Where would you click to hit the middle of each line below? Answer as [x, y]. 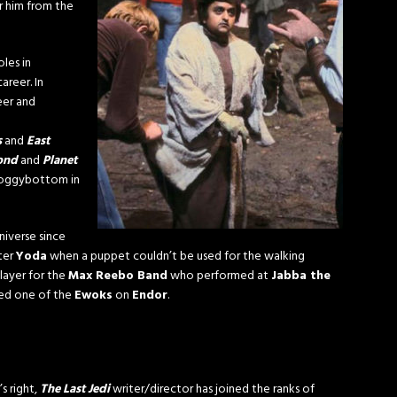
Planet [60, 161]
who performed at [219, 276]
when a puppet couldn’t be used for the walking [176, 257]
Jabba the [301, 276]
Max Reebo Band [118, 276]
